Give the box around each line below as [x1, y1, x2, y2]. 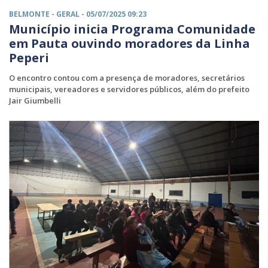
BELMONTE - [9, 8, 56, 19]
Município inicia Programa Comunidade [9, 20, 255, 37]
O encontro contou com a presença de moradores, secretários [9, 72, 245, 83]
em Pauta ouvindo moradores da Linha [9, 35, 250, 51]
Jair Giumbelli [9, 95, 61, 106]
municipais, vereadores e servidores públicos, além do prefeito [9, 83, 249, 95]
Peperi [9, 49, 49, 66]
